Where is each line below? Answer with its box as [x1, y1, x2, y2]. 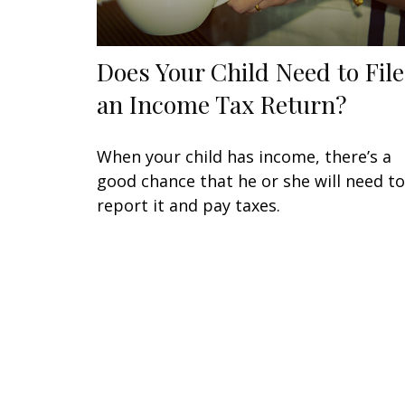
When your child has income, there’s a [97, 145, 391, 167]
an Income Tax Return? [97, 87, 347, 120]
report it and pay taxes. [97, 193, 280, 216]
